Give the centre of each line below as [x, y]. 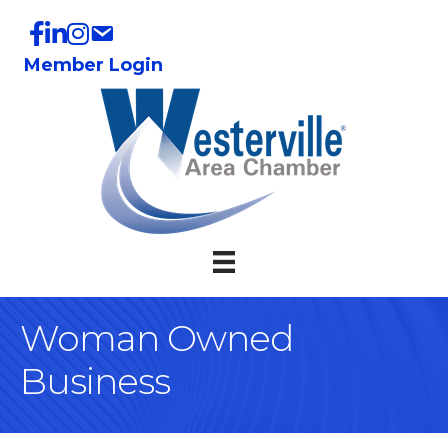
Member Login [93, 65]
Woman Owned [156, 338]
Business [95, 381]
